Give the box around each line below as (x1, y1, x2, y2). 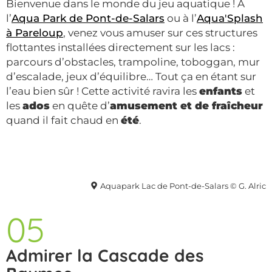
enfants (199, 84, 242, 97)
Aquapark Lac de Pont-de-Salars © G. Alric (100, 182, 266, 191)
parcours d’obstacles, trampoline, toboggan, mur (6, 55, 260, 68)
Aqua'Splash (197, 12, 263, 24)
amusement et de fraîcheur (110, 99, 263, 112)
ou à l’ (165, 12, 197, 24)
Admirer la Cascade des (6, 245, 204, 267)
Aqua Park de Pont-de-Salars (12, 12, 165, 24)
